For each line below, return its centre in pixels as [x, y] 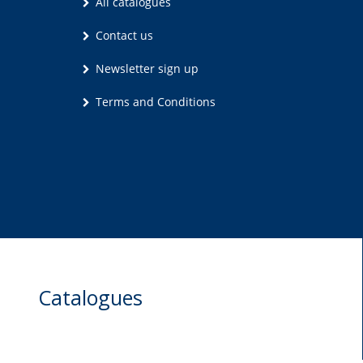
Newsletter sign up [145, 68]
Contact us [123, 35]
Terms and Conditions [154, 101]
